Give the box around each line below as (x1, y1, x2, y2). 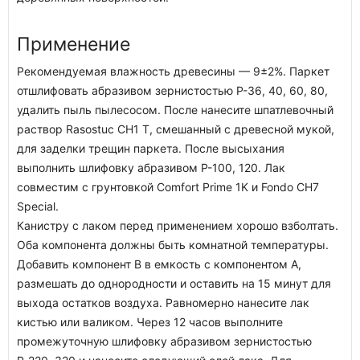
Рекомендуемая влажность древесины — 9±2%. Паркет (17, 64, 329, 78)
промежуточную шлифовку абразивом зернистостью (17, 334, 312, 348)
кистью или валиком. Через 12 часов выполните (17, 315, 283, 329)
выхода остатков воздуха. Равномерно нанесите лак (17, 296, 309, 309)
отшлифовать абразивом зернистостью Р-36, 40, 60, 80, (17, 84, 328, 97)
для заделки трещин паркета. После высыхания (17, 141, 284, 155)
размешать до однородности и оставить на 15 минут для (17, 276, 331, 290)
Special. (17, 199, 59, 213)
